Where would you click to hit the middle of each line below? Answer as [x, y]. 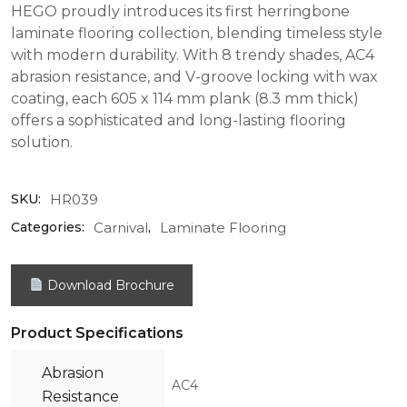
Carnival [121, 227]
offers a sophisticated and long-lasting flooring [179, 120]
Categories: [48, 228]
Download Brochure [109, 285]
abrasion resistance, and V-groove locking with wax [194, 76]
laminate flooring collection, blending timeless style [197, 33]
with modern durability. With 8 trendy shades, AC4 [193, 55]
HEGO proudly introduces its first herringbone [180, 11]
